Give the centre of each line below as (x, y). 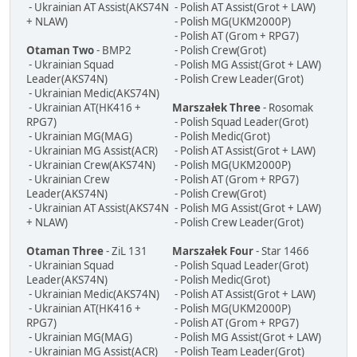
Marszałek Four (213, 251)
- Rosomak (287, 108)
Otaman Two (60, 51)
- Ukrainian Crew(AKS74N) (91, 165)
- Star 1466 (281, 251)
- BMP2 (113, 51)
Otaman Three (65, 251)
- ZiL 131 (126, 251)
